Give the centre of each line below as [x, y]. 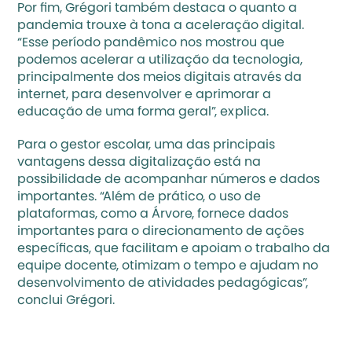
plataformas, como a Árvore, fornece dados [153, 214]
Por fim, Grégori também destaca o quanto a [158, 9]
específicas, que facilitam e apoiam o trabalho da [174, 249]
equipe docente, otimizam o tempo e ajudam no [168, 266]
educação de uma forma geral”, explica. [145, 112]
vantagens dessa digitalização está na [139, 163]
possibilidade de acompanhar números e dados [169, 180]
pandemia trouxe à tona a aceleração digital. [161, 26]
